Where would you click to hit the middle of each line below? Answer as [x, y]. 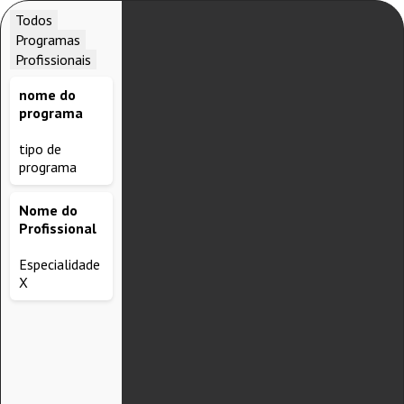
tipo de [40, 149]
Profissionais [53, 60]
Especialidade [60, 264]
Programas [48, 40]
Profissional [58, 228]
